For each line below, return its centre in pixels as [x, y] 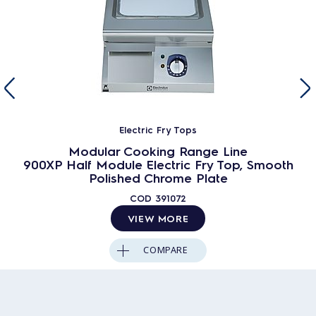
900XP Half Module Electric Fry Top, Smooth [158, 164]
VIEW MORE [158, 218]
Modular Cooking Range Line [158, 151]
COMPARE [166, 250]
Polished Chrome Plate [158, 177]
